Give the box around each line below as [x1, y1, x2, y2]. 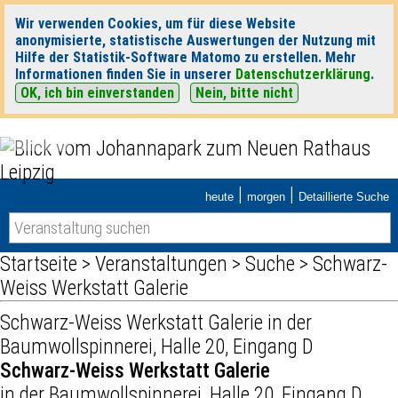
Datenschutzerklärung [235, 66, 370, 83]
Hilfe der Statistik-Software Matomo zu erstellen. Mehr [15, 49, 356, 66]
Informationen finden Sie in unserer [15, 66, 235, 83]
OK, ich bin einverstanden [20, 84, 174, 101]
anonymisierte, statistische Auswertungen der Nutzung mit [15, 32, 376, 49]
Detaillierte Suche [298, 190, 389, 203]
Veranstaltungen [95, 252, 227, 276]
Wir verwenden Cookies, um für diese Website [15, 15, 296, 32]
